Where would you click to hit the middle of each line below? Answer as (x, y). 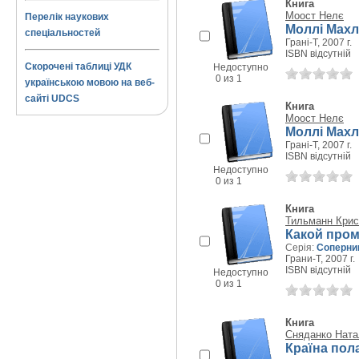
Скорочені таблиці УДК (78, 67)
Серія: (301, 248)
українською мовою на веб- (90, 83)
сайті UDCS (52, 99)
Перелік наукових (67, 17)
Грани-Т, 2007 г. (320, 259)
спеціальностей (63, 33)
